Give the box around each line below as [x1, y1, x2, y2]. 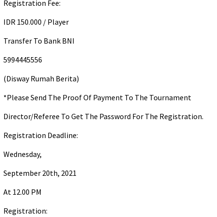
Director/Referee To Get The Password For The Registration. [3, 111, 203, 121]
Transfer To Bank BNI [3, 36, 75, 46]
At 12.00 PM [3, 187, 42, 197]
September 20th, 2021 [3, 168, 77, 178]
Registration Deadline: [3, 130, 78, 140]
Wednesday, [3, 149, 42, 159]
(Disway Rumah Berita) [3, 74, 79, 83]
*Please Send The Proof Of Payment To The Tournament [3, 93, 191, 102]
